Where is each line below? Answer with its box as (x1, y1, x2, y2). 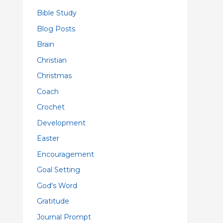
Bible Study (37, 8, 77, 17)
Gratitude (37, 197, 69, 206)
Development (37, 118, 86, 127)
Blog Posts (37, 24, 75, 33)
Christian (37, 55, 67, 65)
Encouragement (37, 149, 94, 159)
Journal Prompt (37, 212, 91, 222)
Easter (37, 134, 59, 143)
